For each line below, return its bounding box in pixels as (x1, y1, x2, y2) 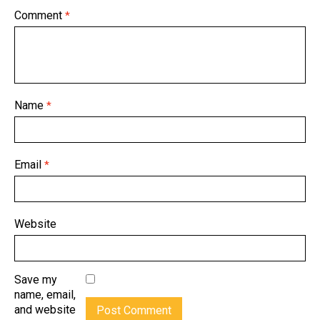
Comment (14, 9, 62, 23)
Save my (14, 273, 57, 287)
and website (14, 303, 76, 317)
